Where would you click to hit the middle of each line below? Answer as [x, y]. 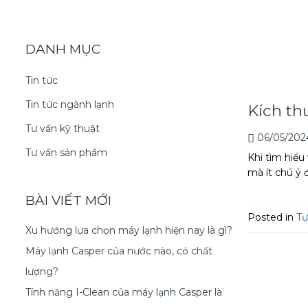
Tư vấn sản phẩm [66, 153]
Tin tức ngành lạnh [69, 105]
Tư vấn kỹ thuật [62, 129]
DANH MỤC [63, 49]
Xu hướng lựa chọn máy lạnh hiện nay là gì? [129, 231]
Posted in [272, 218]
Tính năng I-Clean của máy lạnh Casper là [123, 293]
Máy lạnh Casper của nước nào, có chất [119, 251]
